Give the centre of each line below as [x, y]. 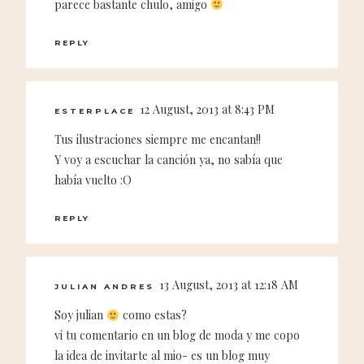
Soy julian [80, 315]
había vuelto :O [93, 180]
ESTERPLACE [95, 110]
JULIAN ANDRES [104, 287]
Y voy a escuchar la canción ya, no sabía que [169, 159]
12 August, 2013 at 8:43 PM [207, 109]
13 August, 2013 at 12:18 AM [229, 285]
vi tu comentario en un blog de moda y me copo [177, 336]
